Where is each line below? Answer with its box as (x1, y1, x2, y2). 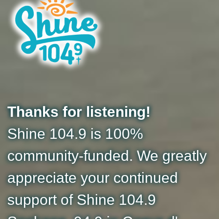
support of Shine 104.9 (7, 192, 156, 208)
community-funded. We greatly (7, 148, 207, 164)
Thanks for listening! (7, 104, 151, 120)
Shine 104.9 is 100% (7, 126, 143, 142)
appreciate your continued (7, 170, 178, 186)
